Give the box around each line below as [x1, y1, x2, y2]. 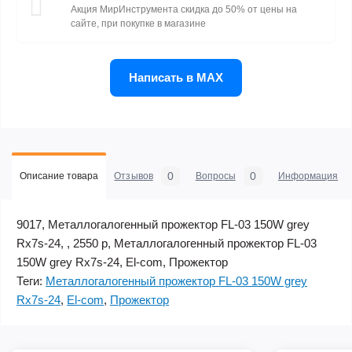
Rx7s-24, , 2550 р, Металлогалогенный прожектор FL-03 [16, 236, 317, 250]
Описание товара [20, 170, 99, 181]
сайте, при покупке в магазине [71, 18, 206, 29]
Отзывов [114, 170, 153, 181]
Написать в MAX [129, 71, 223, 84]
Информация [277, 170, 339, 181]
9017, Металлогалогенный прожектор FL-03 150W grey [16, 218, 310, 231]
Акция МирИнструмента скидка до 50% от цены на [71, 4, 297, 15]
